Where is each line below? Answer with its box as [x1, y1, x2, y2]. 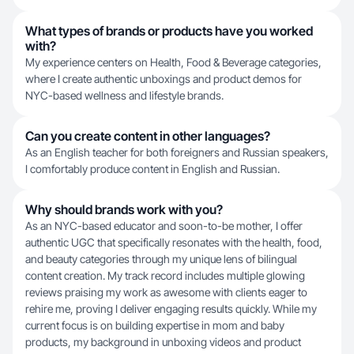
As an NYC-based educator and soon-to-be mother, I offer [25, 219, 303, 232]
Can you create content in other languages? [25, 128, 270, 144]
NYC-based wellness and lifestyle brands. [25, 88, 224, 102]
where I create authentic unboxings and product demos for [25, 72, 302, 85]
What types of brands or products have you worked [25, 23, 313, 39]
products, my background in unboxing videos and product [25, 335, 301, 348]
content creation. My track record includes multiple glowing [25, 269, 305, 282]
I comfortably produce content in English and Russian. [25, 162, 280, 175]
